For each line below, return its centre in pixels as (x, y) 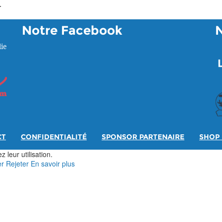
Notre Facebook (72, 31)
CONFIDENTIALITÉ (54, 137)
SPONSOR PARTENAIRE (143, 137)
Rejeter (17, 164)
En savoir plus (53, 164)
